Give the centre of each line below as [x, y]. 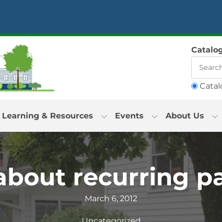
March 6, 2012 [111, 199]
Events [129, 116]
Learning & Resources [47, 116]
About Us [185, 116]
